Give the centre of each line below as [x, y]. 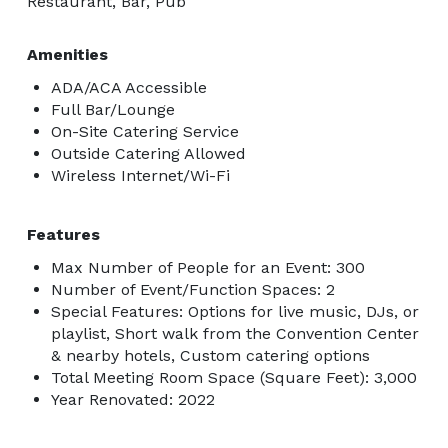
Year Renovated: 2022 [133, 399]
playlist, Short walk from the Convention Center [235, 333]
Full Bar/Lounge [113, 109]
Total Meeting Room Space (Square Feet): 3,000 [234, 377]
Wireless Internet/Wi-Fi [140, 175]
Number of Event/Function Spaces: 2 [193, 289]
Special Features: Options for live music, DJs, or [235, 311]
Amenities [67, 54]
